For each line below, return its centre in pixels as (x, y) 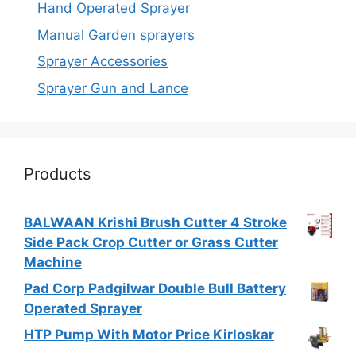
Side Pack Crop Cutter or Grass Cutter (151, 242)
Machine (53, 262)
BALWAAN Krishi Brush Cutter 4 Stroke (155, 222)
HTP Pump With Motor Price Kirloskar (149, 334)
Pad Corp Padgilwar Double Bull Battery (155, 288)
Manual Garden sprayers (116, 35)
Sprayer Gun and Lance (113, 88)
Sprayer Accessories (103, 62)
